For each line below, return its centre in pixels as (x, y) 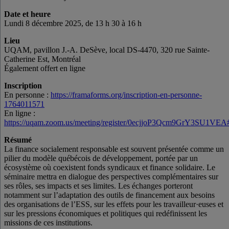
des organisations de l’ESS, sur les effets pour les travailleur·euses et (114, 204)
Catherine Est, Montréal (42, 59)
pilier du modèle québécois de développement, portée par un (101, 158)
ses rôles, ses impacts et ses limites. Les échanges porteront (98, 186)
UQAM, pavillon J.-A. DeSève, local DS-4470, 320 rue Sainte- (107, 50)
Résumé (18, 140)
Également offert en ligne (45, 68)
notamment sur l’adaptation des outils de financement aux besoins (109, 195)
